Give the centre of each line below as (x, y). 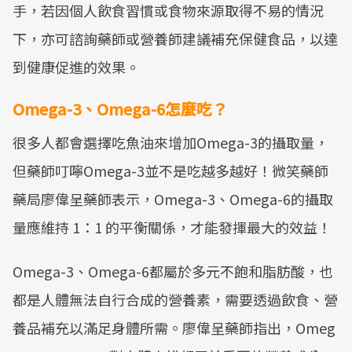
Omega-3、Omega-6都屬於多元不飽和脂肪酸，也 (173, 271)
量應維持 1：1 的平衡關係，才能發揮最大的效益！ (172, 227)
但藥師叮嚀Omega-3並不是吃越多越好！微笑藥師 (170, 170)
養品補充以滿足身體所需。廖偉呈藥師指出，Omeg (174, 328)
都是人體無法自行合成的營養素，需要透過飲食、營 (175, 299)
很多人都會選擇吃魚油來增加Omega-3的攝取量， (170, 142)
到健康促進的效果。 (76, 67)
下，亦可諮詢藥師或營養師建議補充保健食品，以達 (175, 38)
